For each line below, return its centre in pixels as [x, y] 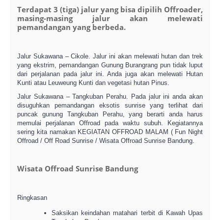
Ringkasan [32, 198]
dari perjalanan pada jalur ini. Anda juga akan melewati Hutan [110, 74]
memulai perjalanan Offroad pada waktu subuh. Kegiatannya [110, 123]
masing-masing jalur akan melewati [110, 18]
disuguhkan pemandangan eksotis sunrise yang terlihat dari [110, 105]
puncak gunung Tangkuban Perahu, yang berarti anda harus [110, 114]
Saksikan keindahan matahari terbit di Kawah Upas [127, 213]
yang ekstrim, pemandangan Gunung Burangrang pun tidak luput [110, 65]
